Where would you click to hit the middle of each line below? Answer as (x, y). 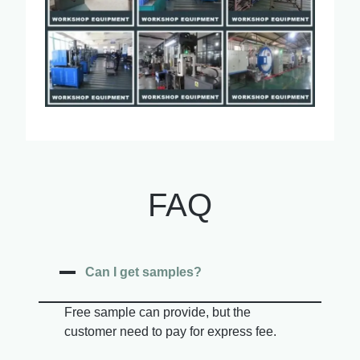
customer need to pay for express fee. (170, 332)
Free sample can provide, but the (157, 313)
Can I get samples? (143, 272)
